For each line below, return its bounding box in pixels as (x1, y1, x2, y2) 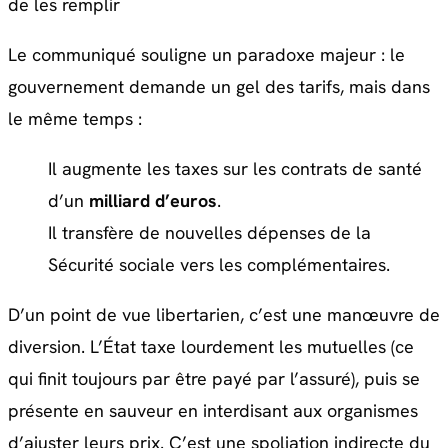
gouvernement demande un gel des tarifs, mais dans (8, 75, 430, 99)
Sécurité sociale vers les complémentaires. (48, 253, 390, 277)
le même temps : (8, 107, 142, 131)
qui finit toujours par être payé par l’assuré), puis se (8, 367, 420, 391)
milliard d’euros (89, 189, 217, 213)
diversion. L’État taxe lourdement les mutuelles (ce (8, 335, 414, 359)
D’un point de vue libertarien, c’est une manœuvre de (8, 303, 440, 327)
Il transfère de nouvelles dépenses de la (48, 221, 371, 245)
